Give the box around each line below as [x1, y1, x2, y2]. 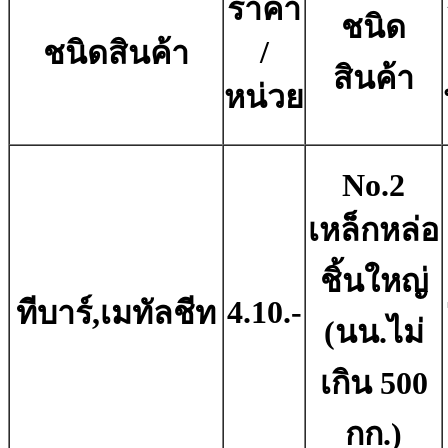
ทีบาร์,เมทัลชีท [16, 295, 216, 332]
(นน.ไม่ [323, 314, 424, 351]
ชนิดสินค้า [43, 35, 189, 72]
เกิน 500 [319, 365, 428, 402]
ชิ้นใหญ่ [319, 263, 428, 300]
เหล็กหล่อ [308, 212, 439, 249]
